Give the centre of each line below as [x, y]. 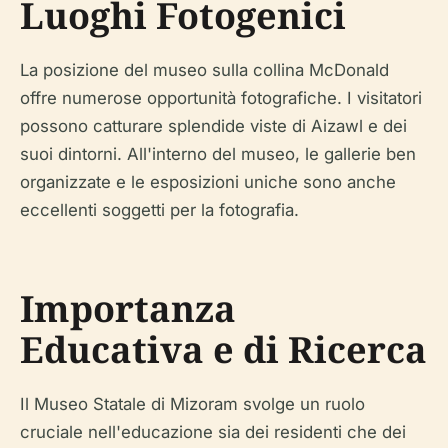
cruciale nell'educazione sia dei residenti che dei [213, 432]
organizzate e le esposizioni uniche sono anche [208, 182]
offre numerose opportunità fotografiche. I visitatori [221, 98]
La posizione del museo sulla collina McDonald [204, 70]
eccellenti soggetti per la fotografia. [159, 210]
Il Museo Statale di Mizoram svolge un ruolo [192, 404]
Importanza [128, 308]
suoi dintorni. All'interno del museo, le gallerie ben [218, 154]
